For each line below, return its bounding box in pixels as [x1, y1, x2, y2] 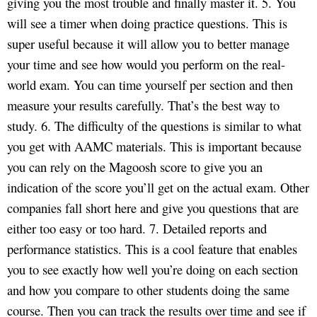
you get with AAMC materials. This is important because [7, 137, 301, 155]
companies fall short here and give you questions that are [7, 198, 299, 217]
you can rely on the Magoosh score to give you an [7, 157, 263, 175]
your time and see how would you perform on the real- [7, 54, 285, 73]
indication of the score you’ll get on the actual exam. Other [7, 178, 309, 196]
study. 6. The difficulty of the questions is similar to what [7, 116, 301, 134]
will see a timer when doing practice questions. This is [7, 13, 287, 32]
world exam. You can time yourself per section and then [7, 75, 293, 93]
